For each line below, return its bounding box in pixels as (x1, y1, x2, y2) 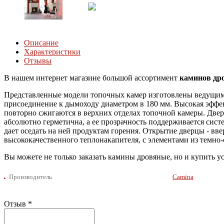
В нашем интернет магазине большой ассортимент (4, 73, 179, 82)
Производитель (9, 173, 52, 181)
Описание (24, 38, 58, 47)
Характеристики (24, 47, 80, 56)
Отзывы (24, 56, 51, 65)
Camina (172, 173, 193, 181)
